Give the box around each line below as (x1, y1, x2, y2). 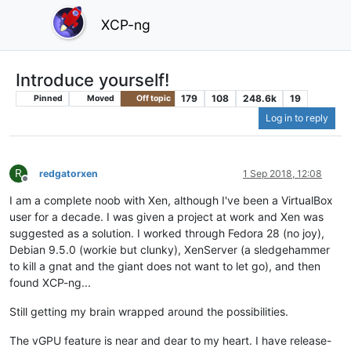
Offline (24, 179, 53, 191)
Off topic (134, 92, 171, 103)
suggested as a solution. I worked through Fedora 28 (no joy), (9, 226, 324, 241)
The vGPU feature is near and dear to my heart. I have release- (9, 334, 331, 348)
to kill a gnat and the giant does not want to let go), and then (9, 259, 320, 273)
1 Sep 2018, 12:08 (243, 168, 322, 180)
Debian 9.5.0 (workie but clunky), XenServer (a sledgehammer (9, 243, 330, 257)
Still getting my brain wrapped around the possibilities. (9, 305, 288, 319)
